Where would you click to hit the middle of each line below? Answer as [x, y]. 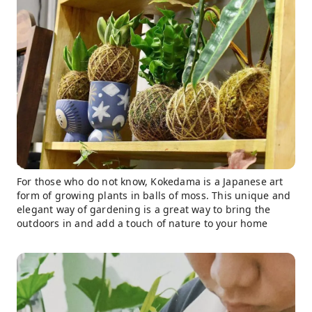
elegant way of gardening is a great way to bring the [144, 209]
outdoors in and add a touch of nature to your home [142, 223]
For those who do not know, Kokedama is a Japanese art [150, 181]
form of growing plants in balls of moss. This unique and [154, 195]
